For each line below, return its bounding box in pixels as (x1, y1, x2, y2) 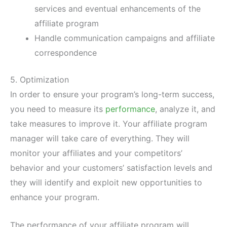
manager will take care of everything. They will (10, 133, 190, 144)
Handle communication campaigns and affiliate (34, 33, 215, 44)
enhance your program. (10, 192, 99, 203)
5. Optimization (10, 74, 69, 85)
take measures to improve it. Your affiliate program (10, 119, 207, 129)
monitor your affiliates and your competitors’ (10, 148, 182, 159)
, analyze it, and (155, 104, 215, 115)
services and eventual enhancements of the (34, 4, 201, 14)
